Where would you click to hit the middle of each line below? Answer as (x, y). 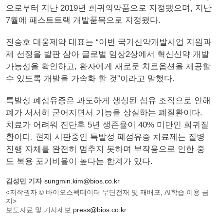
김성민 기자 (24, 181)
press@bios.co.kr (100, 210)
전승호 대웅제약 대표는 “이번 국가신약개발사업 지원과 (109, 42)
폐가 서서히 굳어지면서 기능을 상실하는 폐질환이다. (104, 113)
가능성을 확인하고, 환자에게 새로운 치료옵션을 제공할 (108, 66)
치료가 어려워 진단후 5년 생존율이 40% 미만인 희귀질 (107, 125)
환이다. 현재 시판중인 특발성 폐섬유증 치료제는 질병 (105, 137)
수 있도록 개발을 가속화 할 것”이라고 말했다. (90, 79)
